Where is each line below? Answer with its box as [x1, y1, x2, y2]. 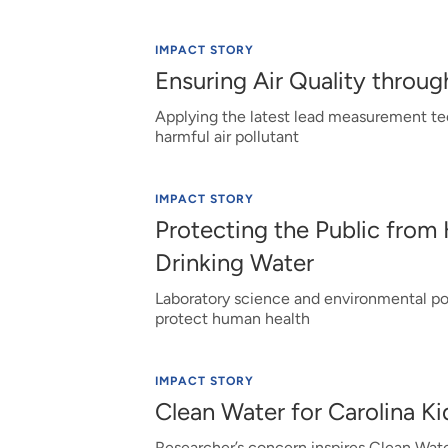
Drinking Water [154, 248, 314, 277]
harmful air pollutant [154, 127, 299, 146]
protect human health [154, 309, 310, 328]
